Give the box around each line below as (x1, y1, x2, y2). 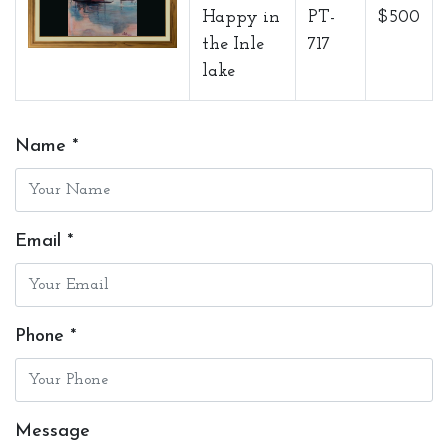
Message (15, 422, 90, 442)
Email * (15, 232, 73, 252)
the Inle (202, 35, 264, 55)
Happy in (202, 8, 280, 28)
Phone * (15, 327, 76, 347)
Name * (15, 137, 78, 157)
